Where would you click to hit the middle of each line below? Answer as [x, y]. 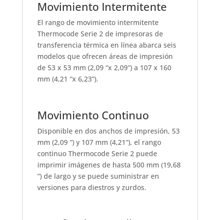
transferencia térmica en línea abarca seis [107, 45]
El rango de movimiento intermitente [98, 23]
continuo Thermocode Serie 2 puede [97, 154]
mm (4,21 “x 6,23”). [68, 79]
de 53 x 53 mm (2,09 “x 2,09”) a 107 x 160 [104, 68]
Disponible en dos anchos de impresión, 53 [108, 131]
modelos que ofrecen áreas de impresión [105, 56]
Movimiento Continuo [93, 115]
